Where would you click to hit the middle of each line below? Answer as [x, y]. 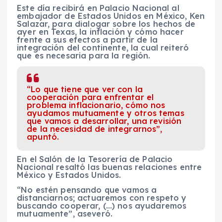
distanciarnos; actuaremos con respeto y [102, 198]
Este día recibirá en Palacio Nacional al [98, 8]
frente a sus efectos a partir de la [87, 40]
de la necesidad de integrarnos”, [95, 129]
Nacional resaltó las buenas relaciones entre [110, 167]
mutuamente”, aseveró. [65, 214]
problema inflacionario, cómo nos [96, 105]
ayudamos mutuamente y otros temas [106, 113]
